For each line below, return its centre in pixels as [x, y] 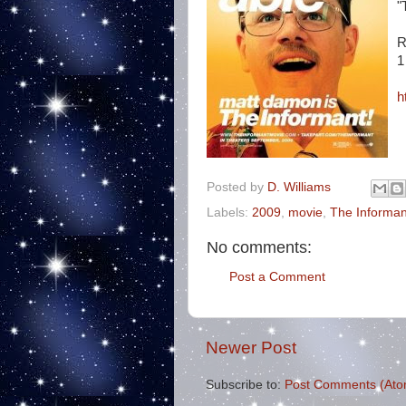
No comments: [259, 247]
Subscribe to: [245, 385]
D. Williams [299, 187]
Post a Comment [277, 277]
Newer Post [251, 348]
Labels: [229, 212]
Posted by [237, 187]
